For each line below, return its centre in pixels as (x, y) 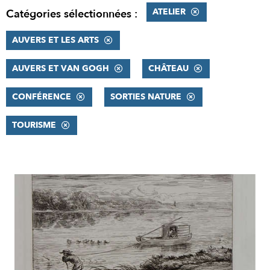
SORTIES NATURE (146, 97)
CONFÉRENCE (42, 97)
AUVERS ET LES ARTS (55, 40)
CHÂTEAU (168, 68)
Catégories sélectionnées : (72, 14)
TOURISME (34, 125)
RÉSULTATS (42, 183)
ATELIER (169, 12)
